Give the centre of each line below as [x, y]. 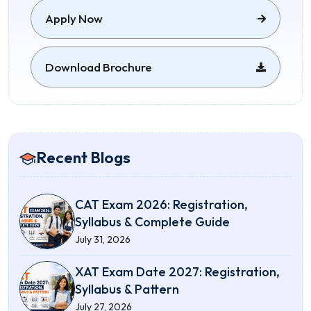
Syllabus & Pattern [127, 289]
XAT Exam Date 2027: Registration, [177, 271]
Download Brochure [99, 67]
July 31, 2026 [103, 239]
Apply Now [74, 18]
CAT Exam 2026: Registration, [161, 204]
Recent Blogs [83, 157]
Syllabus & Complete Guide [152, 221]
